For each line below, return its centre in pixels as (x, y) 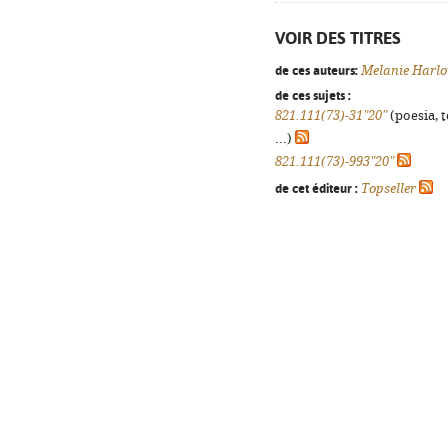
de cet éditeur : (316, 188)
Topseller (388, 188)
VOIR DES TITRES (338, 38)
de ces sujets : (313, 95)
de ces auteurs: (316, 70)
